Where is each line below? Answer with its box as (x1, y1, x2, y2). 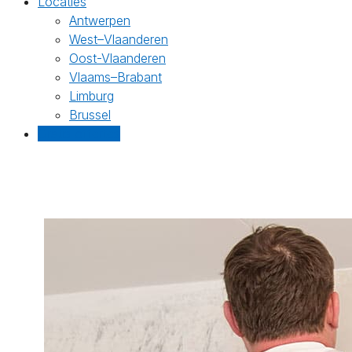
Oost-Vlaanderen (69, 50, 166, 66)
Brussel (69, 107, 111, 123)
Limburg (69, 88, 114, 104)
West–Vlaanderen (69, 31, 168, 47)
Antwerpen (69, 13, 130, 28)
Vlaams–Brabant (69, 69, 162, 85)
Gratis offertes (38, 126, 120, 141)
